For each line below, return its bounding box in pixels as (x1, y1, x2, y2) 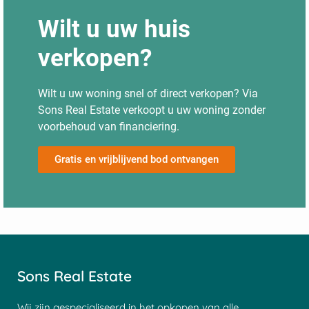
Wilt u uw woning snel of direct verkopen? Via (38, 86, 258, 100)
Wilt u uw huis (38, 14, 190, 43)
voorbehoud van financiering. (38, 119, 182, 133)
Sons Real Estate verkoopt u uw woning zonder (38, 103, 266, 117)
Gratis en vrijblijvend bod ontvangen (54, 153, 219, 166)
